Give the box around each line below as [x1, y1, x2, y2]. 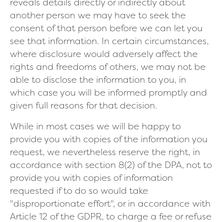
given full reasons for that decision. [10, 99, 157, 111]
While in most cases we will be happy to [10, 119, 181, 132]
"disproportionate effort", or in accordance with [10, 197, 211, 210]
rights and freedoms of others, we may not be [10, 60, 206, 73]
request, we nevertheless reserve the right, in [10, 145, 200, 158]
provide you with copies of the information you [10, 132, 208, 145]
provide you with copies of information [10, 171, 173, 184]
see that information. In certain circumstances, [10, 34, 209, 47]
